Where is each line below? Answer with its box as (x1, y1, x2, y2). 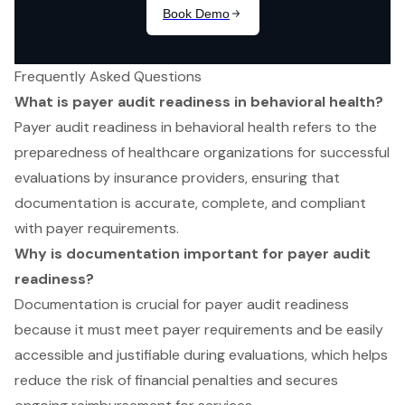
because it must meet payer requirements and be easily (14, 319, 383, 339)
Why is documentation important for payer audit (14, 243, 371, 263)
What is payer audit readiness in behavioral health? (14, 91, 383, 111)
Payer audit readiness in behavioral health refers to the (14, 117, 377, 137)
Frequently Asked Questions (14, 66, 202, 86)
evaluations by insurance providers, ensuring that (14, 167, 340, 187)
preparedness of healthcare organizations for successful (14, 142, 390, 162)
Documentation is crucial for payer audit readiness (14, 294, 349, 314)
